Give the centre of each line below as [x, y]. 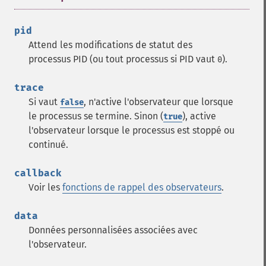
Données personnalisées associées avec [113, 230]
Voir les [45, 187]
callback [38, 173]
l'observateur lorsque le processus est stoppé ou [132, 130]
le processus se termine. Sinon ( [96, 116]
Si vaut [44, 102]
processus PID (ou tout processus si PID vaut [123, 59]
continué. [48, 145]
